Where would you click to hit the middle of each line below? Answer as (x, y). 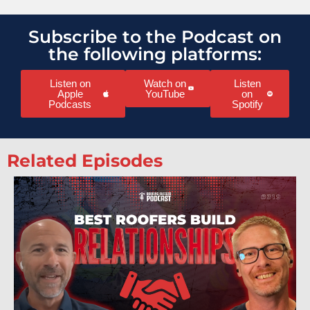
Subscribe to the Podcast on (155, 36)
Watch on (165, 83)
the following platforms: (155, 54)
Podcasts (70, 104)
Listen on (70, 83)
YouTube (165, 93)
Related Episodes (85, 160)
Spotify (247, 104)
